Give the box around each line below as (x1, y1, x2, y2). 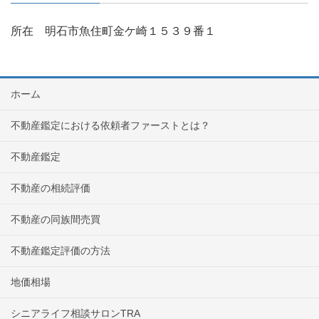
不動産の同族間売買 (11, 214, 100, 226)
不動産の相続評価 (11, 182, 90, 194)
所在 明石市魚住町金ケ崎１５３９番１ (11, 25, 216, 38)
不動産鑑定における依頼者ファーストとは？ (11, 120, 210, 132)
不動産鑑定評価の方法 (11, 245, 110, 257)
